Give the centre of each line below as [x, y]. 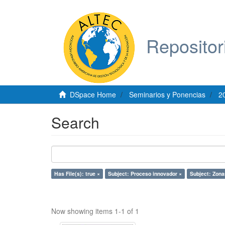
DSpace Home [93, 94]
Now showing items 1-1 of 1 [95, 211]
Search [75, 122]
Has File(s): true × [77, 174]
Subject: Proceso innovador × [145, 174]
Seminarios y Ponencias [167, 94]
